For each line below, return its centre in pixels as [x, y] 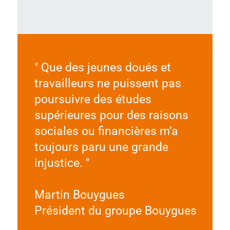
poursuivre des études [93, 100]
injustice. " [62, 163]
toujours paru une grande [102, 147]
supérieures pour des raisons [112, 116]
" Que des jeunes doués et [103, 68]
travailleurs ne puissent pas [108, 84]
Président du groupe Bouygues [116, 211]
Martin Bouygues [80, 195]
